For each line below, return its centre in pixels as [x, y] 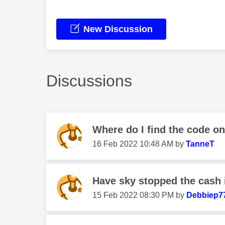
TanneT [200, 144]
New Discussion [117, 29]
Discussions [89, 81]
